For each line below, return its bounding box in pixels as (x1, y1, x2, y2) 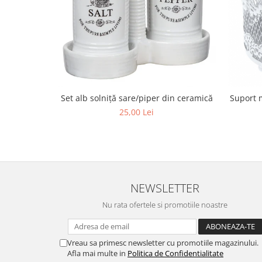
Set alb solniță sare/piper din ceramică (60, 92, 213, 104)
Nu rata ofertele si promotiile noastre (102, 199, 227, 210)
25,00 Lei (119, 106, 154, 118)
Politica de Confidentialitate (127, 247, 223, 258)
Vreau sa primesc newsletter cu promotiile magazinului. (67, 237, 258, 248)
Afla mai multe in (67, 247, 127, 258)
